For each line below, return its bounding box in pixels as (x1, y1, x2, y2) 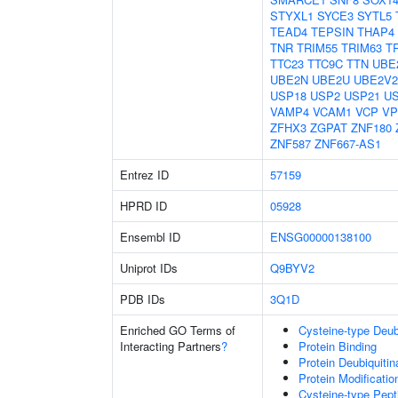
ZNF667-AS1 (314, 135, 381, 152)
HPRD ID (120, 197, 167, 214)
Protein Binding (298, 338, 377, 354)
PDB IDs (120, 291, 165, 307)
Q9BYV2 (270, 259, 314, 276)
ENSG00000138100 (270, 228, 371, 245)
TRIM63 (341, 39, 382, 56)
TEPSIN (311, 23, 354, 40)
